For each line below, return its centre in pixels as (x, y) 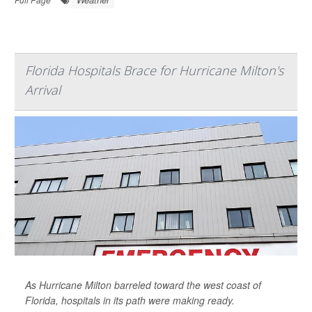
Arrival (43, 89)
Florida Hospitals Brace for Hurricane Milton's (154, 70)
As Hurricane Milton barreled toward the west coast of (143, 284)
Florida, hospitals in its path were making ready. (130, 300)
